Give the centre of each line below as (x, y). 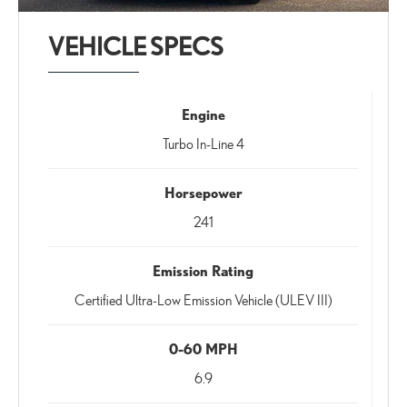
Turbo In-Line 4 (203, 144)
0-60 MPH (203, 349)
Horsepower (203, 193)
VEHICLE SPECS (136, 47)
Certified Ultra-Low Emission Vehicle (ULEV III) (203, 301)
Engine (203, 114)
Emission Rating (203, 271)
